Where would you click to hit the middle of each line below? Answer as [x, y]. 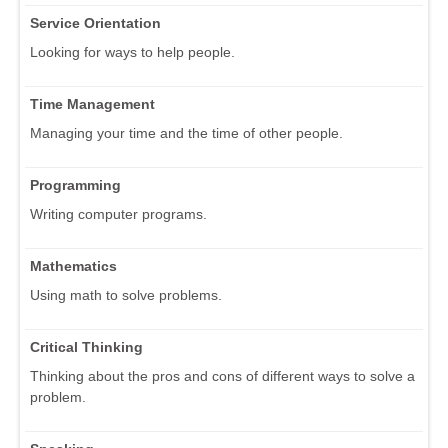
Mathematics [73, 266]
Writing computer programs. [118, 214]
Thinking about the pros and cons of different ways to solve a [222, 376]
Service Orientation [95, 23]
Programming [75, 185]
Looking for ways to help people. [132, 52]
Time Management [92, 104]
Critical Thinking [86, 347]
